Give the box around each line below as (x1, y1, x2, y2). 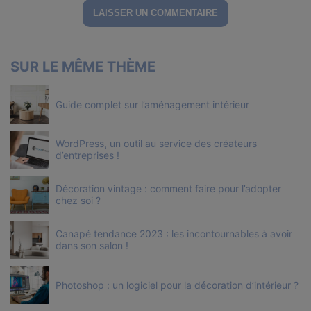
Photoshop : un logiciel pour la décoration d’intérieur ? (56, 278, 299, 291)
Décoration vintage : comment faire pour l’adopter (56, 183, 281, 195)
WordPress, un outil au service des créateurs (56, 137, 257, 150)
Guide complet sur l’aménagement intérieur (56, 98, 249, 110)
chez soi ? (56, 194, 101, 207)
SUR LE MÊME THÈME (10, 58, 155, 75)
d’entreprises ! (56, 149, 119, 162)
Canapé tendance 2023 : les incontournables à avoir (56, 228, 292, 240)
